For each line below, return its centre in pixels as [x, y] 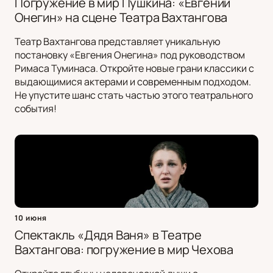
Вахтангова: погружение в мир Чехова [124, 250]
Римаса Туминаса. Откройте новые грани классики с [134, 69]
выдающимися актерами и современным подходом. [133, 82]
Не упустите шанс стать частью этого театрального [134, 95]
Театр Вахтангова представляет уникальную [118, 42]
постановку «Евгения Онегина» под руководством [130, 55]
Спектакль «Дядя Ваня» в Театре [108, 235]
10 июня [31, 218]
